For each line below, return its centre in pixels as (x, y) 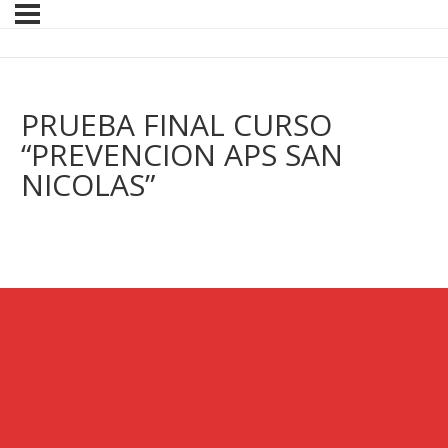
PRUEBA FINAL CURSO (176, 125)
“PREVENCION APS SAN (182, 155)
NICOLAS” (88, 185)
